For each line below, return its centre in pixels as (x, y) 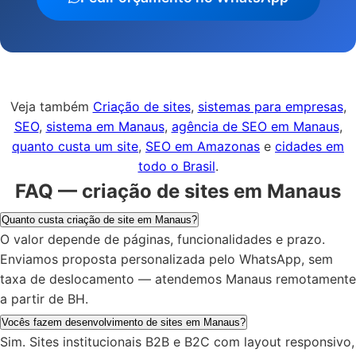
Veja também (51, 106)
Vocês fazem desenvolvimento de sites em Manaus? (124, 322)
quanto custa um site (75, 146)
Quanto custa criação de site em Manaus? (99, 219)
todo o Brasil (176, 166)
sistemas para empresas (270, 106)
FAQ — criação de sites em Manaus (178, 191)
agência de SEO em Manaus (255, 126)
